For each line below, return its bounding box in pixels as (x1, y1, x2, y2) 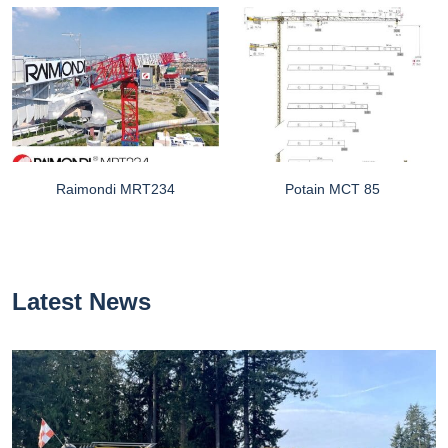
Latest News (12, 288, 151, 316)
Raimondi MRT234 (56, 181, 175, 198)
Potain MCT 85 (285, 181, 380, 198)
